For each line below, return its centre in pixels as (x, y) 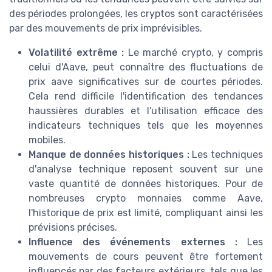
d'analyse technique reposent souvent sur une (146, 169)
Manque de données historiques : (109, 154)
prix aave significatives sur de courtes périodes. (146, 81)
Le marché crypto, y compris (194, 52)
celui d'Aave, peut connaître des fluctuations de (146, 67)
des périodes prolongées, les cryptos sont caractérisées (136, 13)
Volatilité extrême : (76, 52)
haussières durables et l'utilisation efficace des (146, 110)
